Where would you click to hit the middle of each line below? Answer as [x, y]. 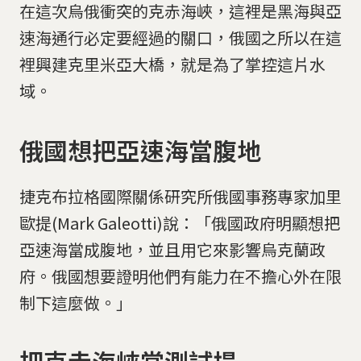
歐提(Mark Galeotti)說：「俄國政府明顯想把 [180, 222]
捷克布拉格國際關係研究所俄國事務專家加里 [180, 196]
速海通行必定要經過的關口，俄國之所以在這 [180, 38]
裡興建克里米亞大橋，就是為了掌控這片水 [172, 64]
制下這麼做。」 [76, 302]
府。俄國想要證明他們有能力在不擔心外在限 [180, 276]
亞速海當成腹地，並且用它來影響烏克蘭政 [172, 249]
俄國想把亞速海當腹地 [140, 149]
